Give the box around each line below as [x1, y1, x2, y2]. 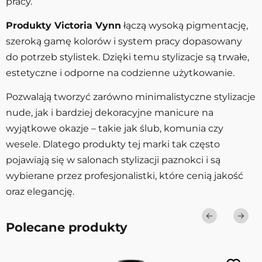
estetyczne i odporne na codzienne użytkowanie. [6, 67, 235, 79]
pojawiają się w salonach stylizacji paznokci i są [6, 154, 220, 166]
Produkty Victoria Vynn [6, 20, 121, 32]
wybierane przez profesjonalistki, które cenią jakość [6, 170, 243, 182]
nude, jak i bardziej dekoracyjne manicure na [6, 107, 213, 119]
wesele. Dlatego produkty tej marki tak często [6, 139, 220, 150]
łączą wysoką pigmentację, [121, 20, 248, 32]
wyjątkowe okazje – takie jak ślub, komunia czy [6, 123, 223, 135]
